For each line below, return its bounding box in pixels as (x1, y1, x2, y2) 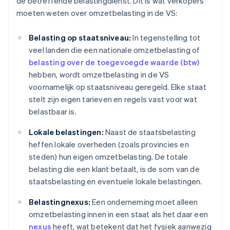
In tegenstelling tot (131, 32, 201, 43)
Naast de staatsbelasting (103, 127, 196, 138)
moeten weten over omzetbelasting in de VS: (16, 8, 178, 18)
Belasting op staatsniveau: (29, 32, 131, 43)
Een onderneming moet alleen (90, 197, 198, 207)
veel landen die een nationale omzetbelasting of (29, 45, 200, 55)
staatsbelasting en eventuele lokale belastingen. (29, 176, 202, 187)
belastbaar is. (29, 106, 76, 117)
